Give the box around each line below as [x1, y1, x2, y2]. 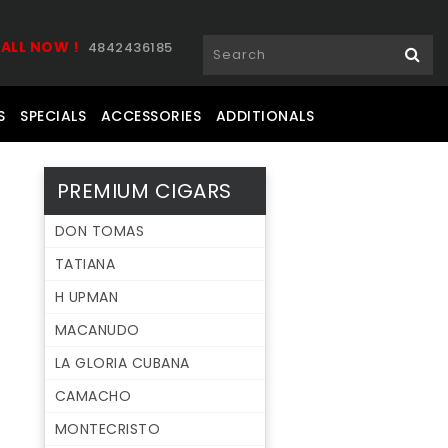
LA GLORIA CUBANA [54, 353, 190, 374]
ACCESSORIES [100, 106, 202, 127]
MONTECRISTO [54, 419, 161, 440]
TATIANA [54, 254, 116, 275]
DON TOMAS [54, 221, 145, 242]
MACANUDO [54, 320, 140, 341]
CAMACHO [54, 386, 132, 407]
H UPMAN [54, 287, 119, 308]
